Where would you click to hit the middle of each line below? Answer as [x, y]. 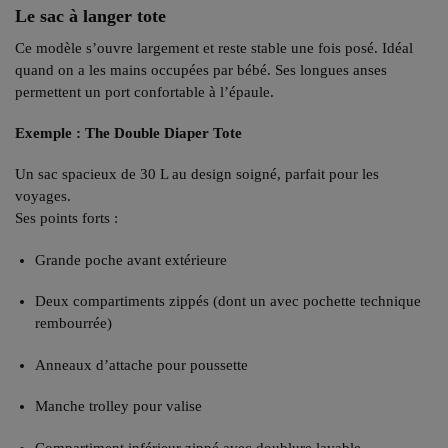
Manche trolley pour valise [118, 406]
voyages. [43, 196]
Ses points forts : [66, 218]
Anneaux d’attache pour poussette [141, 364]
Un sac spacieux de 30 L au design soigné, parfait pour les [197, 174]
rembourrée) [73, 323]
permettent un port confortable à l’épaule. [144, 91]
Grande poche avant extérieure [131, 259]
